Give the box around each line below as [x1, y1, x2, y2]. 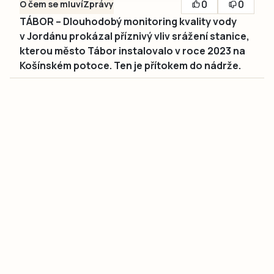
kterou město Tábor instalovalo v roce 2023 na [20, 44, 245, 57]
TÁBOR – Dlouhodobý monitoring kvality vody [20, 15, 237, 28]
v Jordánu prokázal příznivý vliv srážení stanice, [20, 29, 250, 43]
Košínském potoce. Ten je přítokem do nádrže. [20, 59, 241, 72]
